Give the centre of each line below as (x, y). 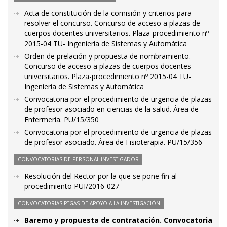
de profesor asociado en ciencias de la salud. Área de (111, 109)
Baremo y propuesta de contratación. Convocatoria (118, 220)
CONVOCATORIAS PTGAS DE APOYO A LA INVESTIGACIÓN (89, 203)
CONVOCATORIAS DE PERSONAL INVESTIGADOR (78, 159)
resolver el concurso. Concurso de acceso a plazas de (112, 23)
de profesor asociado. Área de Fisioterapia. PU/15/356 (113, 142)
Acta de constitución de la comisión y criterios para (108, 13)
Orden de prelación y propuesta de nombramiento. (107, 56)
